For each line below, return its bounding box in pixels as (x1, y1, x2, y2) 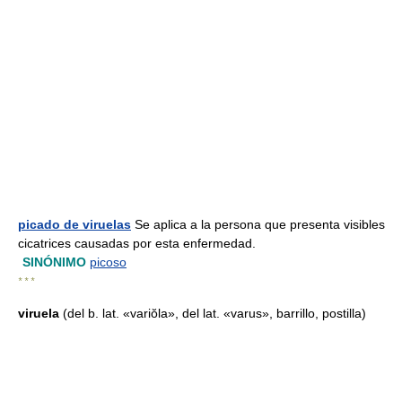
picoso (90, 255, 127, 269)
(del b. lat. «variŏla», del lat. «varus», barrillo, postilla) (63, 306, 366, 320)
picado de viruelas (18, 217, 131, 232)
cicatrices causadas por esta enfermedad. (18, 236, 256, 250)
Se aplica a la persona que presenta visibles (131, 217, 385, 232)
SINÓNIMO (22, 255, 86, 269)
